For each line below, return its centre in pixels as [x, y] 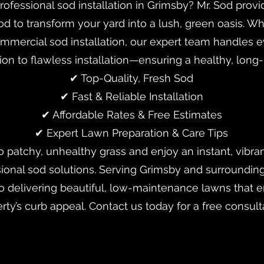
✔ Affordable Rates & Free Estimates [131, 115]
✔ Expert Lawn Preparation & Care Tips [131, 133]
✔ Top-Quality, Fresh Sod [131, 78]
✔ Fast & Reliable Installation [131, 96]
